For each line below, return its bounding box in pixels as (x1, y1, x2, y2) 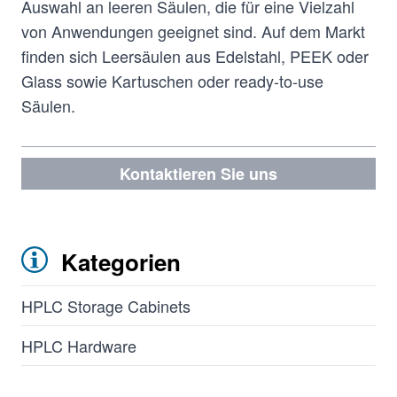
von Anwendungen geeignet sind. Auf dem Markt (21, 19, 365, 43)
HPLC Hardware (21, 334, 136, 357)
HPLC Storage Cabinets (21, 294, 191, 317)
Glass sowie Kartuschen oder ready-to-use (21, 69, 323, 92)
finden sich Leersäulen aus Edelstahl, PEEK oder (21, 44, 369, 67)
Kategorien (55, 245, 181, 278)
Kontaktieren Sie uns (120, 162, 277, 185)
